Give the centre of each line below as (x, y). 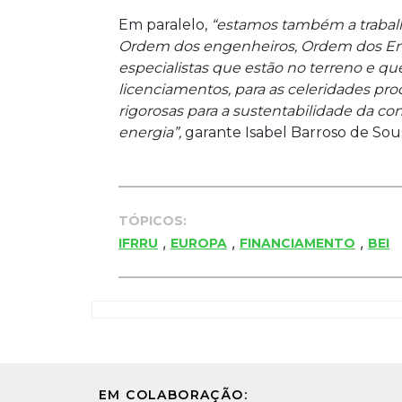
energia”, (150, 132)
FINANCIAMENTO (297, 243)
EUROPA (199, 243)
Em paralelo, (163, 24)
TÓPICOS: (153, 220)
